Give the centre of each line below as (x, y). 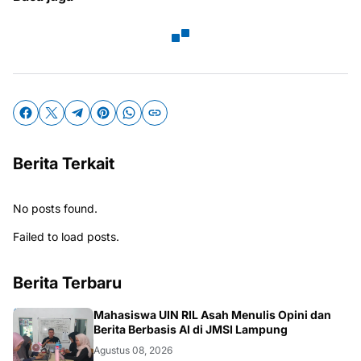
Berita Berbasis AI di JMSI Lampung (191, 329)
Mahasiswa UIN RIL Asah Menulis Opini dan (212, 315)
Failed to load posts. (66, 237)
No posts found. (55, 208)
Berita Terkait (64, 164)
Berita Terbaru (67, 283)
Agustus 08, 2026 (133, 350)
